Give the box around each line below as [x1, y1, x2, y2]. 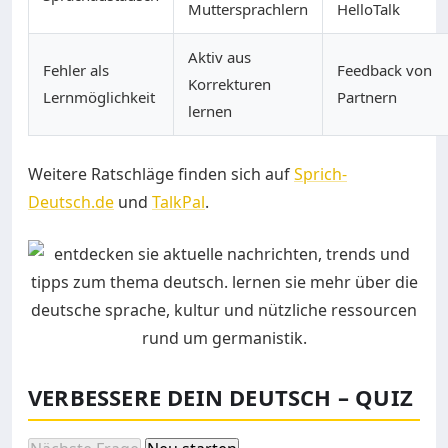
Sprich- [294, 162, 347, 185]
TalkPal [152, 190, 205, 213]
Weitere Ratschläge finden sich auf [28, 162, 294, 185]
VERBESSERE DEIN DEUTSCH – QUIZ [28, 381, 413, 412]
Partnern [337, 86, 397, 107]
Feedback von [337, 59, 432, 80]
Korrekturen [188, 73, 271, 94]
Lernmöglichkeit [43, 86, 155, 107]
